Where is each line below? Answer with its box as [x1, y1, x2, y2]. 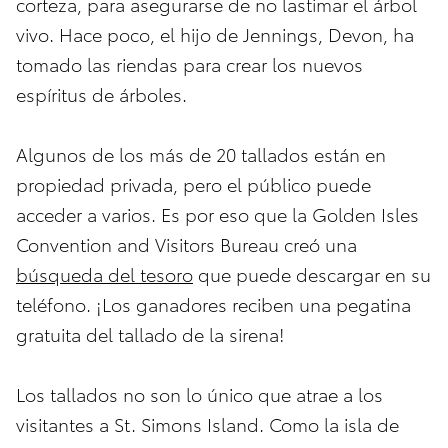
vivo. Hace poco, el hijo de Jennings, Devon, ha [16, 21, 414, 47]
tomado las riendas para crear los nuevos [16, 51, 363, 77]
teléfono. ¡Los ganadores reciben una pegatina [16, 291, 411, 317]
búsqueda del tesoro [16, 261, 193, 287]
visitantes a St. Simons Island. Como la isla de [16, 411, 399, 437]
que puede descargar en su [193, 261, 431, 287]
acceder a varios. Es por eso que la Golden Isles [16, 201, 419, 227]
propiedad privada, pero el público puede [16, 171, 371, 197]
